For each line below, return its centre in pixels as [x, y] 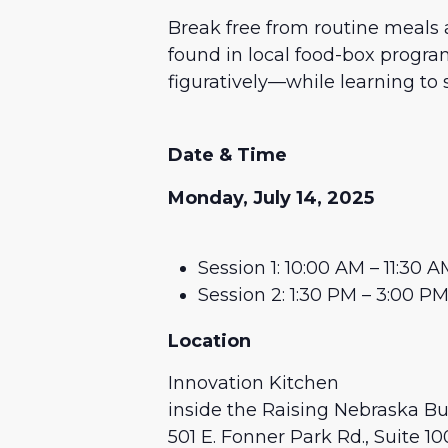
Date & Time [227, 155]
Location [209, 340]
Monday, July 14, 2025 [271, 197]
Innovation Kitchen [253, 383]
